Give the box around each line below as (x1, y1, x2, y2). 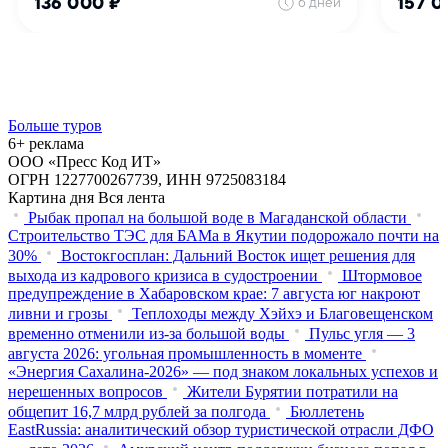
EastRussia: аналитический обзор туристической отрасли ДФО (8, 420, 434, 438)
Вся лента (98, 188, 165, 206)
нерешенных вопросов (8, 382, 163, 400)
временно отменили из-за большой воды (8, 324, 285, 342)
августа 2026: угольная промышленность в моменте (8, 344, 362, 362)
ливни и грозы (8, 304, 108, 322)
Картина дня (8, 188, 94, 206)
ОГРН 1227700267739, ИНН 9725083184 (8, 170, 286, 188)
